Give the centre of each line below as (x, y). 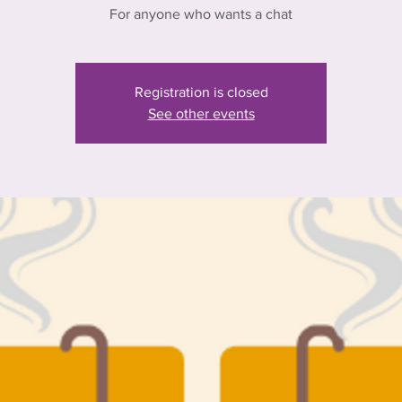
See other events (201, 114)
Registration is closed (201, 92)
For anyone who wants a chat (201, 14)
